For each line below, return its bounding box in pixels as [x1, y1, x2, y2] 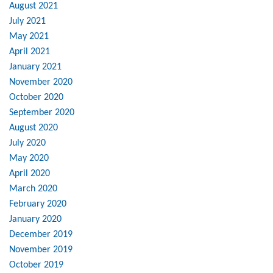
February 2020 [9, 199, 66, 210]
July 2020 [9, 138, 46, 149]
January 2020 [9, 214, 62, 225]
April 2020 [9, 169, 50, 179]
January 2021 [9, 62, 62, 73]
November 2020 [9, 77, 73, 88]
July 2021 [9, 16, 46, 27]
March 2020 [9, 184, 57, 194]
